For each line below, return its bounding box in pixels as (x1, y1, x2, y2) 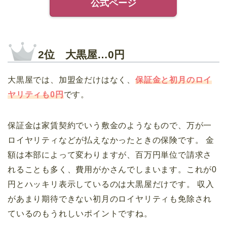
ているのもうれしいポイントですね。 (8, 209, 153, 218)
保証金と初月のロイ (135, 75, 212, 84)
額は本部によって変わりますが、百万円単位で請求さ (8, 150, 212, 159)
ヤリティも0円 (8, 90, 64, 99)
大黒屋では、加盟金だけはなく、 (8, 75, 136, 84)
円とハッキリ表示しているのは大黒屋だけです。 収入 (8, 179, 214, 188)
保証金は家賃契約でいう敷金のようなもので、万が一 (8, 121, 212, 130)
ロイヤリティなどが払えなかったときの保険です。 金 (8, 135, 214, 144)
